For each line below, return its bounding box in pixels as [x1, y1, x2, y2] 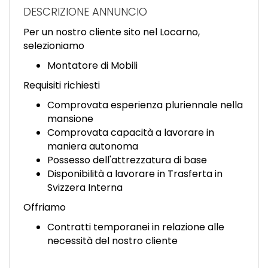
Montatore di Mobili [47, 59, 138, 72]
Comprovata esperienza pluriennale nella [47, 98, 243, 112]
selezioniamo [23, 39, 84, 53]
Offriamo [23, 200, 66, 214]
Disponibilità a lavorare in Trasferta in [47, 167, 223, 181]
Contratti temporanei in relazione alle [47, 220, 224, 234]
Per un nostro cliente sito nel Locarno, [23, 25, 200, 39]
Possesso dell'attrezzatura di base [47, 153, 207, 167]
